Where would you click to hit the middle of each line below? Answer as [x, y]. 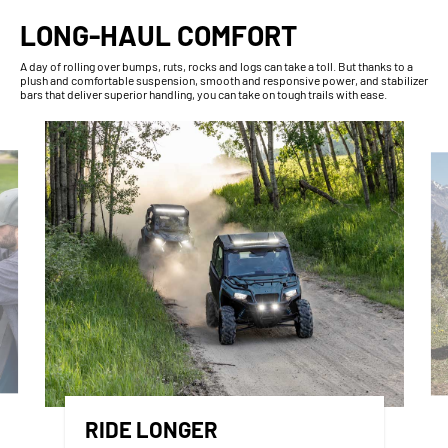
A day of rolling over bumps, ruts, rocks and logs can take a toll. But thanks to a [216, 65]
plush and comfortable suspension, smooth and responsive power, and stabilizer [224, 79]
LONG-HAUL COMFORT [158, 34]
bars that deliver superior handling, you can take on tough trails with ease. [203, 93]
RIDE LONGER [151, 429]
